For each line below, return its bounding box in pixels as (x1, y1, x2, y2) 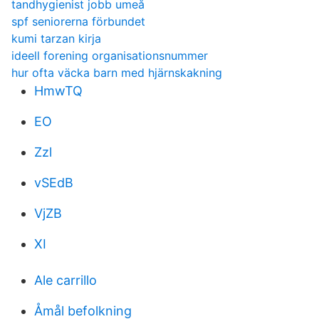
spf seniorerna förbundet (11, 14, 145, 28)
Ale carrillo (34, 273, 97, 288)
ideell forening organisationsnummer (11, 48, 208, 63)
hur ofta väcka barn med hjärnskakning (11, 66, 222, 80)
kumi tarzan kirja (11, 31, 101, 46)
